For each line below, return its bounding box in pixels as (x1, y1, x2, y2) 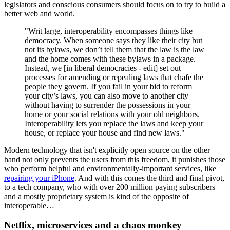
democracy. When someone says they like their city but (25, 35, 202, 45)
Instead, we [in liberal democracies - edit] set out (25, 63, 181, 72)
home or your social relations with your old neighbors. (25, 109, 200, 119)
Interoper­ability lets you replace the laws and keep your (25, 119, 203, 128)
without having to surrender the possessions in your (25, 100, 190, 109)
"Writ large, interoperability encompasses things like (25, 26, 193, 35)
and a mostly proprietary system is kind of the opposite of (4, 191, 189, 201)
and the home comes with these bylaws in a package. (25, 54, 196, 63)
